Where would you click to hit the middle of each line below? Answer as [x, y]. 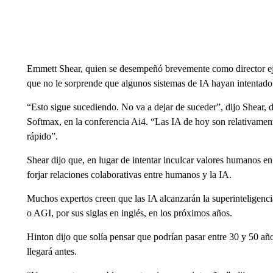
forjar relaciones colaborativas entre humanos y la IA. [129, 175]
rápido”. [42, 136]
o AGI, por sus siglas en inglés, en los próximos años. [129, 213]
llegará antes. [51, 251]
